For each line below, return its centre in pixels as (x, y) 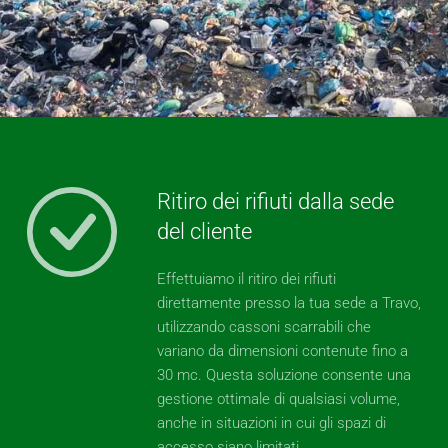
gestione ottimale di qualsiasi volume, (278, 399)
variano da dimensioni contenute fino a (282, 351)
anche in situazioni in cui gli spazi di (271, 423)
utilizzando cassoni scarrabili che (263, 327)
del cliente (204, 231)
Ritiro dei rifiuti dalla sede (275, 201)
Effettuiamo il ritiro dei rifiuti (246, 279)
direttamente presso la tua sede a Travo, (288, 303)
